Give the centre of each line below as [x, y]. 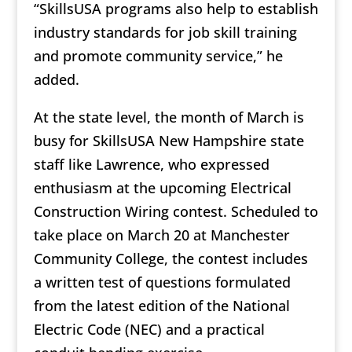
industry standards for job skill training [165, 33]
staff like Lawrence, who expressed [151, 165]
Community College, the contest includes [170, 259]
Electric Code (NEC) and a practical [149, 330]
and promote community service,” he [158, 56]
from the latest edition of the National [161, 306]
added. [56, 80]
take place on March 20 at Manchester [161, 235]
